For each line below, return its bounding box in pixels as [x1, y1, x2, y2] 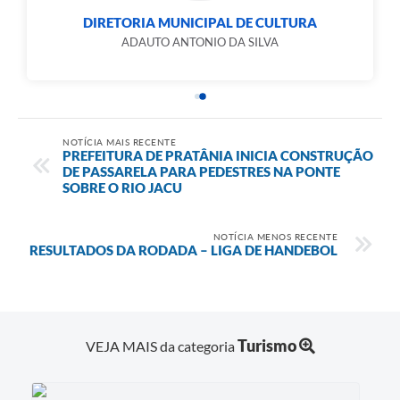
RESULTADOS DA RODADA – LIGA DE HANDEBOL [29, 241, 337, 258]
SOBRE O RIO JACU [62, 179, 182, 196]
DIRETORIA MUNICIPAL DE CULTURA [83, 14, 317, 31]
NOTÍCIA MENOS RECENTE [212, 230, 337, 242]
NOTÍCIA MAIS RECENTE [62, 136, 176, 147]
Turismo [237, 335, 296, 355]
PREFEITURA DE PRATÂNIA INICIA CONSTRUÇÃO [62, 146, 373, 163]
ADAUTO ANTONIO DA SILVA [121, 35, 279, 50]
